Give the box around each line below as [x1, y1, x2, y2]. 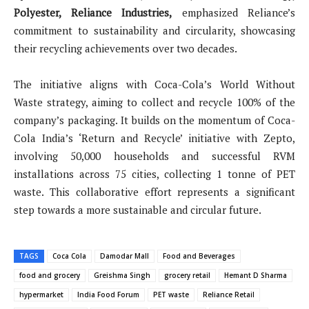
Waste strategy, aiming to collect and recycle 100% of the [14, 94, 295, 109]
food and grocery [19, 270, 80, 280]
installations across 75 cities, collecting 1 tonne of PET [14, 166, 295, 181]
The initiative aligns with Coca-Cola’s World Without [14, 77, 295, 91]
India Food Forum [77, 289, 139, 299]
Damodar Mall [100, 250, 149, 261]
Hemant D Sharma [224, 270, 287, 280]
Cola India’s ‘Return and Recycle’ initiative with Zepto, [14, 130, 295, 145]
